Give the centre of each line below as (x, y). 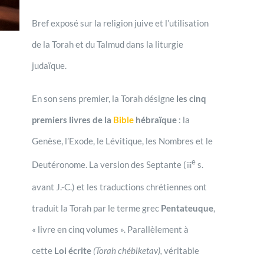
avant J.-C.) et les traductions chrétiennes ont (119, 187)
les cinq (191, 98)
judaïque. (49, 65)
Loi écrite (72, 250)
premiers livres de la (72, 119)
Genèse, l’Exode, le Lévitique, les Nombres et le (122, 141)
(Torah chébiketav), (127, 250)
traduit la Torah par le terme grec (96, 208)
